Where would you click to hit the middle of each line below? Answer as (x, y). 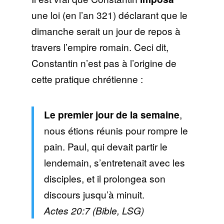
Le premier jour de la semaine (111, 115)
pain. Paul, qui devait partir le (105, 146)
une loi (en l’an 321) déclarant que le (109, 15)
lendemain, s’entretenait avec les (114, 162)
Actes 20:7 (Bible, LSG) (94, 210)
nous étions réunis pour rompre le (116, 130)
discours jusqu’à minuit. (94, 194)
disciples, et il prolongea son (104, 178)
